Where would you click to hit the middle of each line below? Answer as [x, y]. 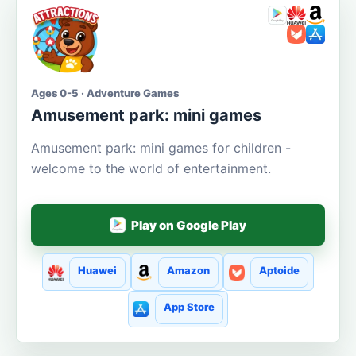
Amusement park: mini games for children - [161, 148]
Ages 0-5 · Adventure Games [105, 93]
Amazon [188, 270]
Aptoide [279, 270]
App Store [189, 307]
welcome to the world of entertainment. [151, 169]
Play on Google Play [189, 225]
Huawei [98, 270]
